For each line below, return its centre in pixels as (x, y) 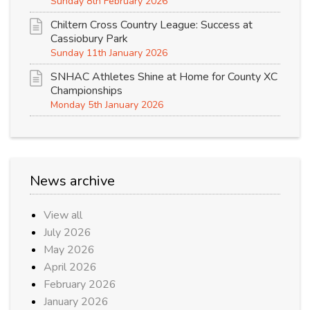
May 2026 (69, 250)
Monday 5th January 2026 (107, 105)
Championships (86, 91)
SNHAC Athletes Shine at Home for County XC (164, 77)
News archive (72, 181)
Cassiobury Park (89, 39)
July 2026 (67, 233)
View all (63, 216)
